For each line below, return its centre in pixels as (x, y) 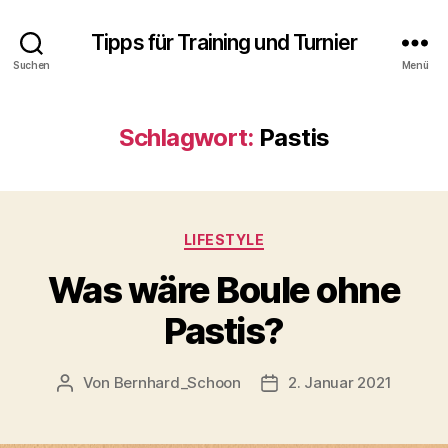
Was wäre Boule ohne (224, 289)
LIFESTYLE (224, 239)
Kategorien (267, 235)
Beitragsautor (112, 383)
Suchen (31, 64)
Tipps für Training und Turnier (224, 42)
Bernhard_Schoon (177, 382)
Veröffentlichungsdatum (355, 383)
